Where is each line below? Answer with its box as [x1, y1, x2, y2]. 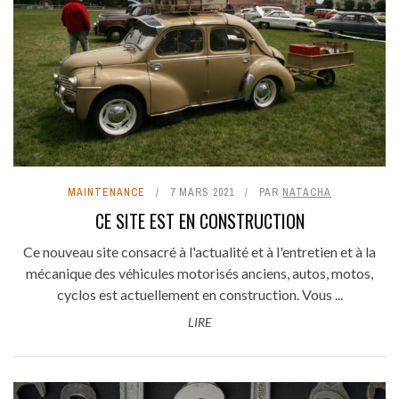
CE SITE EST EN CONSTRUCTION [94, 207, 305, 234]
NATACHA [282, 184, 331, 199]
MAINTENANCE [68, 184, 145, 199]
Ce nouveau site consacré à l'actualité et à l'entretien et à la [23, 242, 376, 260]
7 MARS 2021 [170, 184, 234, 199]
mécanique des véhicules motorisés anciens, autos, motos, [26, 264, 373, 281]
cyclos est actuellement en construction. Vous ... [56, 285, 343, 303]
